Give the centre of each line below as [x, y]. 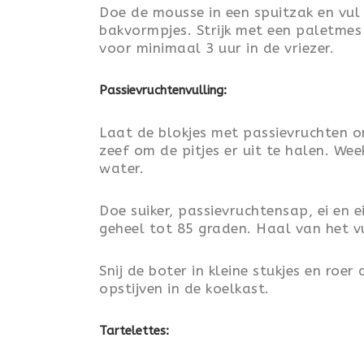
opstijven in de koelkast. [184, 288]
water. [121, 168]
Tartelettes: [134, 331]
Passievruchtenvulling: [163, 90]
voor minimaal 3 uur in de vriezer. [217, 48]
